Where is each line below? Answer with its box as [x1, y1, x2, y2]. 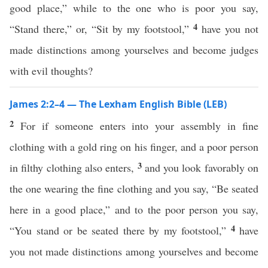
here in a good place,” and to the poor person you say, [10, 202, 258, 217]
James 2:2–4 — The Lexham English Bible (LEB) [10, 98, 227, 111]
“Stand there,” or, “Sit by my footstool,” [10, 22, 193, 36]
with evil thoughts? [10, 63, 93, 78]
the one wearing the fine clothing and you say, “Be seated [10, 181, 258, 196]
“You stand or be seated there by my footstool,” [10, 223, 231, 237]
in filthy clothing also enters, [10, 160, 138, 175]
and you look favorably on [144, 160, 259, 175]
